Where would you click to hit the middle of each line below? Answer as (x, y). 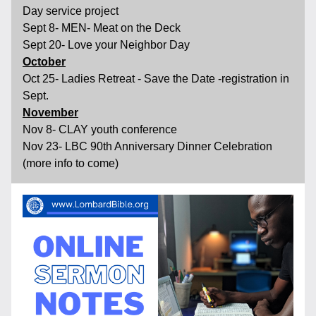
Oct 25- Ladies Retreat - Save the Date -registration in (156, 79)
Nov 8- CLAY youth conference (100, 129)
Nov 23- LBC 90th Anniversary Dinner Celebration (147, 146)
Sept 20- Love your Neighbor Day (108, 45)
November (50, 113)
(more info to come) (71, 163)
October (44, 62)
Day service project (71, 11)
